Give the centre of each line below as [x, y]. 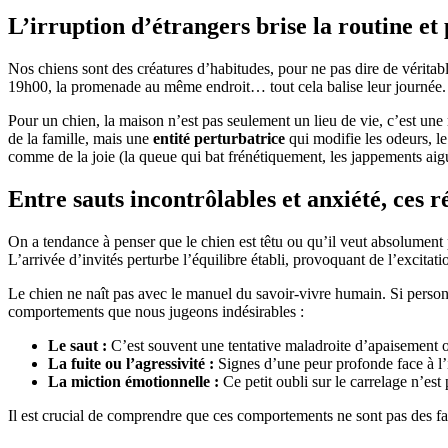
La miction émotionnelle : [133, 381]
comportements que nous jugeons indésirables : [156, 311]
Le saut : [77, 345]
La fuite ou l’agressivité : [131, 363]
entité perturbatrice [219, 138]
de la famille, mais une [80, 138]
